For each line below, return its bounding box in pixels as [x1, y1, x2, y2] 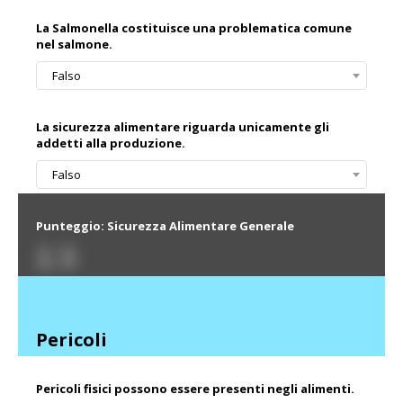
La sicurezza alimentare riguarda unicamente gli [36, 119, 329, 136]
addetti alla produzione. [36, 135, 185, 152]
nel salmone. [36, 36, 112, 53]
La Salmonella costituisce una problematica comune [36, 20, 352, 37]
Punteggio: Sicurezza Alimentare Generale [36, 218, 294, 235]
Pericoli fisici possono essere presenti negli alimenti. [36, 381, 354, 398]
